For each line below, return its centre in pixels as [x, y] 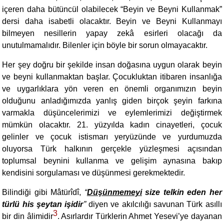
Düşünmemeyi [114, 192]
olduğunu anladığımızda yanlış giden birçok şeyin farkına [112, 101]
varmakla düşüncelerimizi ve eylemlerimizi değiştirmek [112, 113]
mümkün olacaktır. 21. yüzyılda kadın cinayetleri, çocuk [112, 125]
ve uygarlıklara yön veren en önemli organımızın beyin [112, 89]
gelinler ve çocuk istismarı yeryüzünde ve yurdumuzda [112, 137]
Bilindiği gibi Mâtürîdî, [43, 192]
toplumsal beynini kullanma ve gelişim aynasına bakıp [112, 161]
